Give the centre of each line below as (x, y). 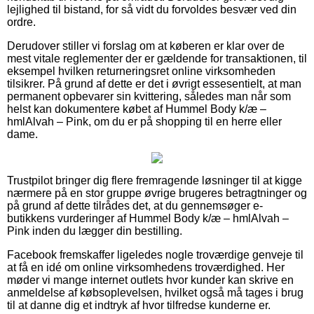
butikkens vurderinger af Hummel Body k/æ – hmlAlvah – (148, 218)
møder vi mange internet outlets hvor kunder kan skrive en (150, 280)
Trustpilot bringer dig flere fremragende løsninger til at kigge (155, 180)
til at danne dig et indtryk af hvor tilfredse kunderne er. (139, 305)
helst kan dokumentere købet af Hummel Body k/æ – (137, 109)
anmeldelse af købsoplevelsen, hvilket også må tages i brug (155, 292)
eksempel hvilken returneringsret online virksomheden (141, 71)
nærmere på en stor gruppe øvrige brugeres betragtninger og (157, 193)
